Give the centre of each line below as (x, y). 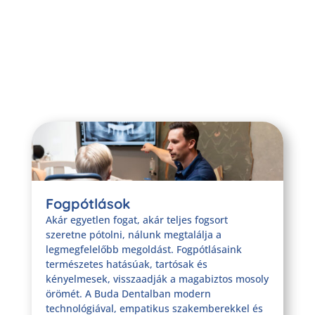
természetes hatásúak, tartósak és (126, 264)
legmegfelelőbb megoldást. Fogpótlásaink (143, 249)
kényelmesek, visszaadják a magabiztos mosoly (157, 278)
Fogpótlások (88, 203)
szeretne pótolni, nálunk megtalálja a (133, 234)
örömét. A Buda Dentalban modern (128, 293)
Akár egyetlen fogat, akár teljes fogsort (136, 219)
